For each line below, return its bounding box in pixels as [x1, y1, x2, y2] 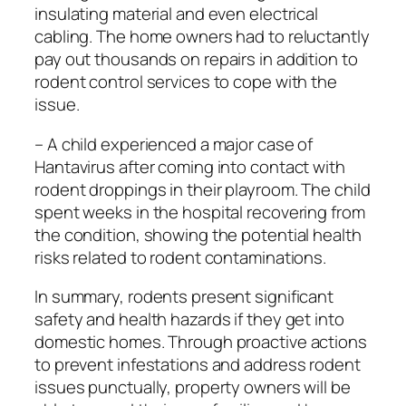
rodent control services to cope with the [34, 70, 337, 94]
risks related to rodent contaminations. [34, 245, 327, 269]
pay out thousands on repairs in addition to [34, 47, 358, 72]
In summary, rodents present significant [34, 285, 334, 309]
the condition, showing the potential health [34, 222, 362, 246]
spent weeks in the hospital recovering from [34, 199, 365, 224]
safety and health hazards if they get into [34, 307, 344, 332]
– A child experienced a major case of [34, 131, 314, 156]
